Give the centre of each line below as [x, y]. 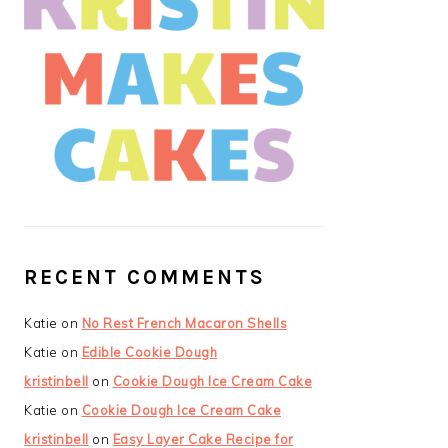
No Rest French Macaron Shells [184, 323]
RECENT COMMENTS [145, 277]
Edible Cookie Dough [149, 352]
